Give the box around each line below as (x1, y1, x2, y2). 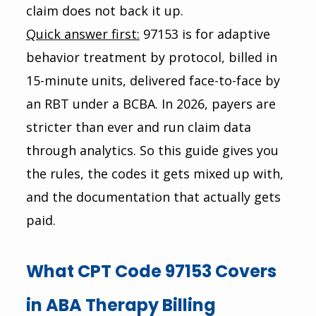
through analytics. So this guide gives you (25, 141, 282, 159)
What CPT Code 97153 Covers (25, 259, 280, 283)
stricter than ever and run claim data (25, 118, 255, 135)
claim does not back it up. (25, 1, 183, 19)
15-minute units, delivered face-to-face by (25, 71, 284, 89)
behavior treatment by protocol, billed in (25, 48, 281, 66)
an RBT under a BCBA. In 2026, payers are (25, 95, 279, 112)
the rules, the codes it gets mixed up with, (25, 164, 287, 182)
